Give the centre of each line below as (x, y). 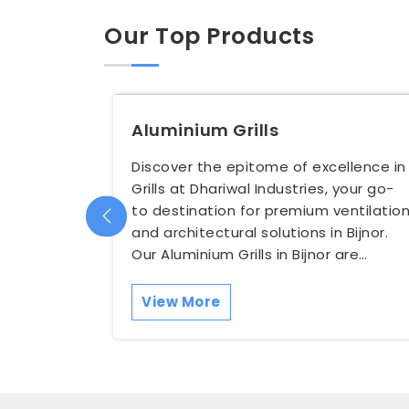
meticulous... (177, 276)
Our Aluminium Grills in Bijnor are (245, 254)
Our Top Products (209, 36)
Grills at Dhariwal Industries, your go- (263, 188)
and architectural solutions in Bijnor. (260, 232)
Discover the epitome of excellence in (269, 166)
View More (181, 301)
